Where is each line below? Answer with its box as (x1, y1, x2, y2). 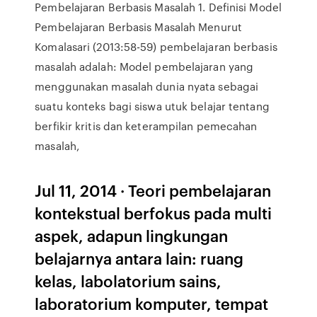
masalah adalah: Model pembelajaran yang (35, 59, 254, 74)
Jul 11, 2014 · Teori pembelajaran (35, 179, 272, 201)
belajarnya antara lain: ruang (35, 247, 244, 269)
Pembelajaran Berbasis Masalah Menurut (35, 19, 242, 35)
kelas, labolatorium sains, (35, 270, 222, 292)
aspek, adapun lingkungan (35, 224, 229, 246)
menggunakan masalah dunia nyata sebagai (35, 79, 259, 94)
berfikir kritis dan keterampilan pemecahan (35, 118, 258, 134)
